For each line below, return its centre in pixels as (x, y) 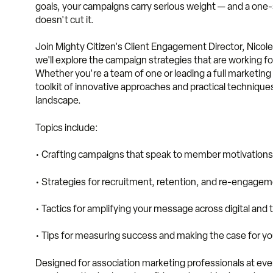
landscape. (58, 101)
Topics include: (67, 127)
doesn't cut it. (65, 20)
